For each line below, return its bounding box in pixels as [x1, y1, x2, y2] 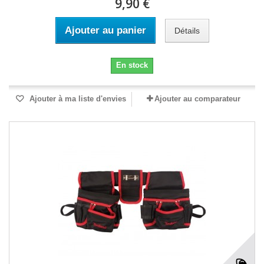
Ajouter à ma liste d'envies [27, 94, 126, 103]
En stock [116, 61, 148, 70]
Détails [174, 25, 200, 35]
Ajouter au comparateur [154, 94, 240, 103]
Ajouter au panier [64, 25, 146, 36]
